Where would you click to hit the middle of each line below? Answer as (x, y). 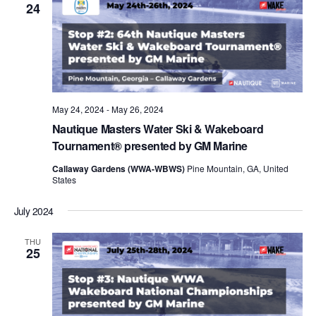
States (64, 179)
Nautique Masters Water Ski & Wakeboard (158, 128)
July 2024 (34, 211)
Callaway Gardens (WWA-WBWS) (119, 168)
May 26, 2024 (137, 109)
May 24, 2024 (78, 109)
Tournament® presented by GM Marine (150, 145)
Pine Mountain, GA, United (237, 168)
